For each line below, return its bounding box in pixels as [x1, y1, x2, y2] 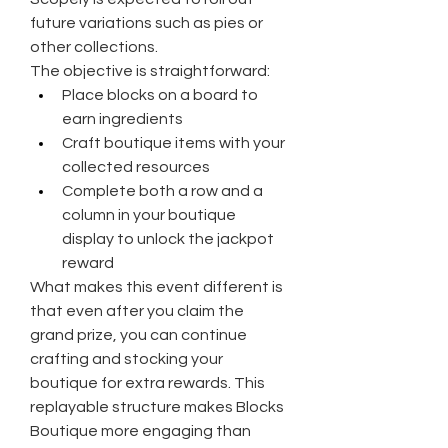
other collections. [30, 39, 158, 55]
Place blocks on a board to [62, 87, 258, 103]
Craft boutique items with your [62, 135, 285, 151]
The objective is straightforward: [30, 63, 270, 79]
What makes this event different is [30, 279, 283, 295]
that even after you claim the [30, 303, 244, 319]
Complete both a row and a [62, 183, 263, 199]
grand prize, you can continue [30, 327, 247, 343]
